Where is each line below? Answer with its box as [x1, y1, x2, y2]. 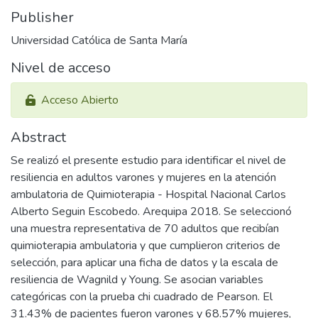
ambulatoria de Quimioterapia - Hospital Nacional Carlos [11, 186, 286, 202]
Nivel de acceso [11, 57, 111, 77]
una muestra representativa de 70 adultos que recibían [11, 220, 279, 236]
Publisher [11, 7, 74, 27]
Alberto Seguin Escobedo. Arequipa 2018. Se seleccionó [11, 203, 292, 219]
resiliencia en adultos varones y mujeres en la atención [11, 169, 276, 185]
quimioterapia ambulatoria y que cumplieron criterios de [11, 237, 280, 253]
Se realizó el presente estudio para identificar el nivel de [11, 152, 286, 168]
